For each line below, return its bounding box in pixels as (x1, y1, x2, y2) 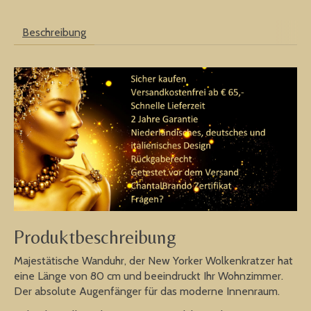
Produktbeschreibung (14, 226, 176, 249)
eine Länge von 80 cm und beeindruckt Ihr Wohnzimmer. (14, 269, 283, 283)
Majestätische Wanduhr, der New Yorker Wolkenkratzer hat (14, 253, 293, 267)
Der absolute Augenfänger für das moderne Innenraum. (14, 284, 280, 298)
